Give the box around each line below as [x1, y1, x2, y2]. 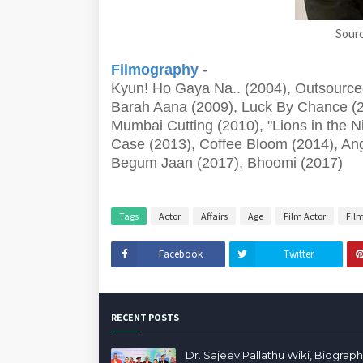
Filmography [111, 62, 199, 78]
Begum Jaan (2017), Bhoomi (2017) [111, 155, 343, 171]
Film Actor [284, 210, 326, 222]
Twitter [284, 247, 314, 261]
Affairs [201, 210, 228, 222]
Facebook [159, 247, 203, 261]
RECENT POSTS [111, 311, 179, 323]
